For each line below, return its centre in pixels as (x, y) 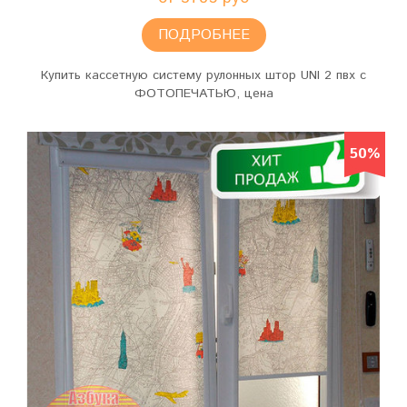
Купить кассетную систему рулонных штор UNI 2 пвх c (203, 75)
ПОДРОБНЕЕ (203, 35)
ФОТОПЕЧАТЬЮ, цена (203, 94)
